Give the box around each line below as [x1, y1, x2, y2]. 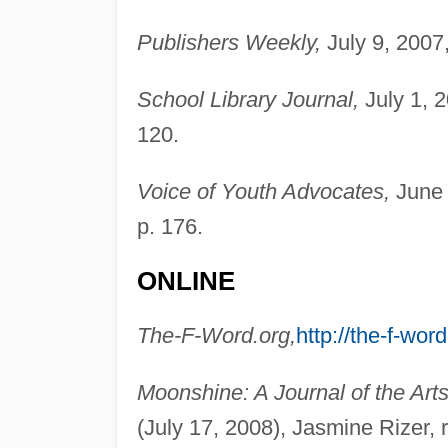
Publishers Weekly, [136, 29, 321, 55]
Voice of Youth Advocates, [136, 178, 390, 204]
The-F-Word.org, [136, 322, 296, 348]
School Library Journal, [136, 86, 359, 112]
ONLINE [136, 266, 235, 295]
